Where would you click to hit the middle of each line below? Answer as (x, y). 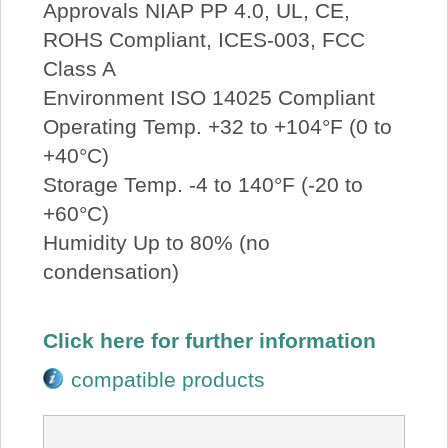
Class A (79, 69)
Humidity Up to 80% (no (156, 243)
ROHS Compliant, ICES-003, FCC (203, 40)
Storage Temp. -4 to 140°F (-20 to (202, 185)
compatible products (168, 380)
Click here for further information (209, 340)
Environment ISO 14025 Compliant (208, 98)
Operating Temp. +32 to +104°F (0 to (217, 127)
